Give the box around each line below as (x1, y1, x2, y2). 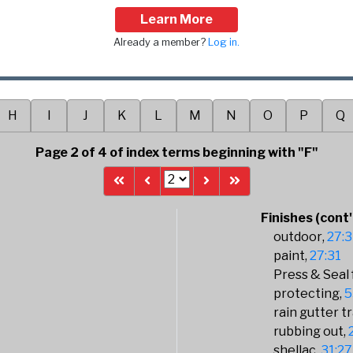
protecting (273, 286, 340, 301)
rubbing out (273, 324, 344, 339)
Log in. (208, 36, 240, 48)
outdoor (273, 229, 323, 244)
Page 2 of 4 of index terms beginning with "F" (35, 145, 318, 160)
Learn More (140, 12, 213, 27)
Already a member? (113, 36, 208, 48)
